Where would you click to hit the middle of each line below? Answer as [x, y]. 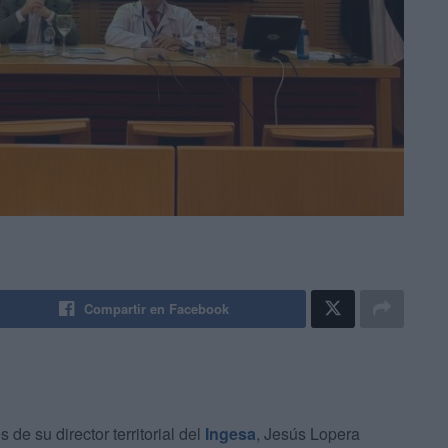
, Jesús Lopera [308, 434]
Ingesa [230, 434]
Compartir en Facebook [157, 309]
